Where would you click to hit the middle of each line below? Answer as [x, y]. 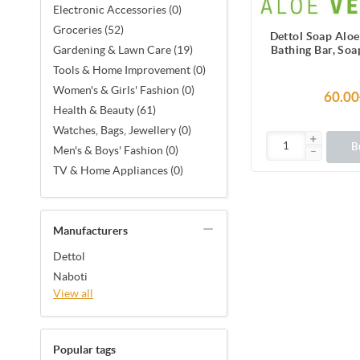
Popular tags [84, 349]
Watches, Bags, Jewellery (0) [122, 130]
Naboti [70, 276]
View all [73, 293]
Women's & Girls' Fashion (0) [124, 90]
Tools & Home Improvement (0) [129, 70]
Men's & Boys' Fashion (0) [116, 150]
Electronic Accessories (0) [117, 9]
